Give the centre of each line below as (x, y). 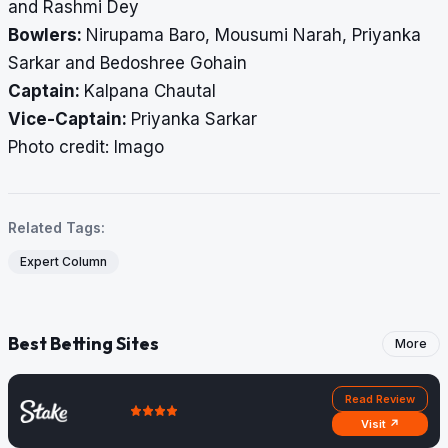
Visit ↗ (380, 424)
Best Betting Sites (83, 344)
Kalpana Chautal (150, 91)
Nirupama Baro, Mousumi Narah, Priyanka (253, 35)
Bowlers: (47, 35)
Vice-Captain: (69, 119)
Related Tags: (56, 228)
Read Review (380, 399)
